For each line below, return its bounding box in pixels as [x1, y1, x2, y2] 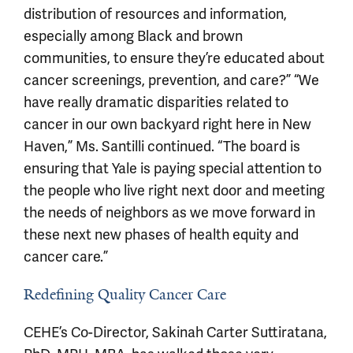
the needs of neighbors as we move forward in [24, 203, 315, 221]
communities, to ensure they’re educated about [24, 49, 325, 67]
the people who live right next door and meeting [24, 181, 325, 199]
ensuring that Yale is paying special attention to [24, 159, 321, 177]
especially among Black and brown [24, 27, 243, 45]
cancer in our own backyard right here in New [24, 115, 311, 133]
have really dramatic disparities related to [24, 93, 288, 111]
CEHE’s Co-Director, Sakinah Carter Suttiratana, [24, 323, 327, 341]
